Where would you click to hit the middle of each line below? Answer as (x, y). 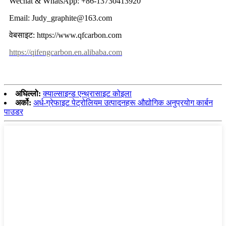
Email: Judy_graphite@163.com (61, 18)
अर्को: (23, 103)
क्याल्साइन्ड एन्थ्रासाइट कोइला (87, 94)
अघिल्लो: (28, 94)
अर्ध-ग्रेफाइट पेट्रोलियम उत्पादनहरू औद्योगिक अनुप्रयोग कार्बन (123, 103)
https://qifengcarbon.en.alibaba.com (66, 52)
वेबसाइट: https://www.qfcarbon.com (65, 35)
